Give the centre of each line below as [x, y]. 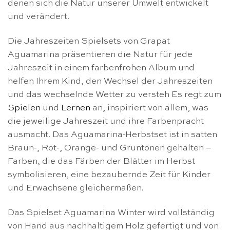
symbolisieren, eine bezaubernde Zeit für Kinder [109, 175]
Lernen [76, 108]
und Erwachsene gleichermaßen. [76, 188]
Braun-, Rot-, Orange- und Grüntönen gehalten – [110, 148]
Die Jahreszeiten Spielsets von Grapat [89, 41]
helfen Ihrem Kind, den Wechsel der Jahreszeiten [110, 81]
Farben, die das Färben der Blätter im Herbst [101, 161]
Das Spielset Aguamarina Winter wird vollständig [111, 213]
